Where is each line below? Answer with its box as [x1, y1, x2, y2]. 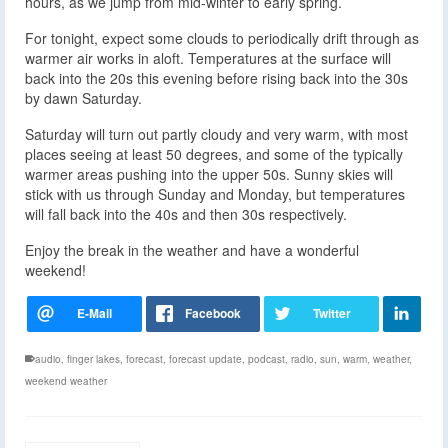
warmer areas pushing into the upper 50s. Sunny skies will [25, 163, 393, 184]
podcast [248, 351, 285, 366]
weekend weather [25, 373, 107, 388]
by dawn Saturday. [25, 87, 142, 108]
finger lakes [67, 351, 120, 366]
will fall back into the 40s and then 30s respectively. [25, 203, 347, 224]
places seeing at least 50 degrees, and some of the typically [25, 143, 403, 164]
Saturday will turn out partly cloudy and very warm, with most [25, 123, 408, 144]
